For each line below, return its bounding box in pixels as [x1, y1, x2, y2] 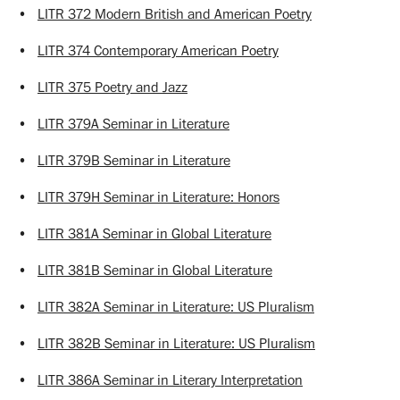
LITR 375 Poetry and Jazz [37, 78, 187, 96]
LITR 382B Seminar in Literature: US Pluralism [37, 334, 315, 353]
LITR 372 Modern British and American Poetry [37, 4, 312, 23]
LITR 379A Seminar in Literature [37, 114, 229, 133]
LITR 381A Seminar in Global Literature [37, 224, 271, 243]
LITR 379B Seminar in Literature [37, 151, 230, 170]
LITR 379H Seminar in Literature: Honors [37, 187, 279, 206]
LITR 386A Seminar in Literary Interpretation [37, 371, 303, 389]
